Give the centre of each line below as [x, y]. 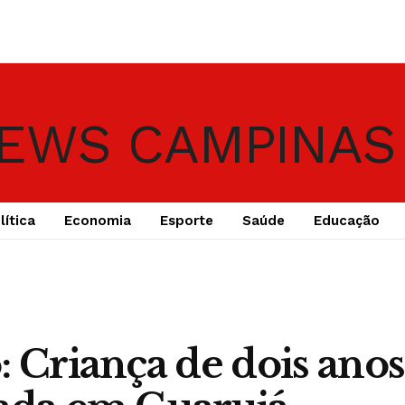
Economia [97, 221]
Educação [346, 221]
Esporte [186, 221]
